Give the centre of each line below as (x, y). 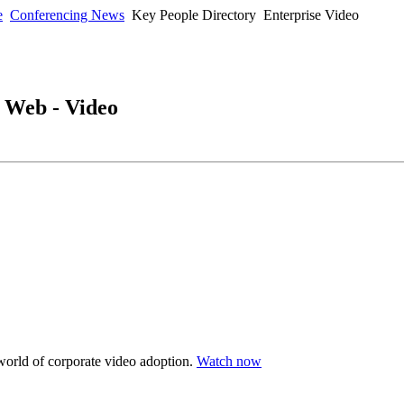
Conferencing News (67, 15)
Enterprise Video (311, 15)
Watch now (229, 361)
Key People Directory (194, 15)
